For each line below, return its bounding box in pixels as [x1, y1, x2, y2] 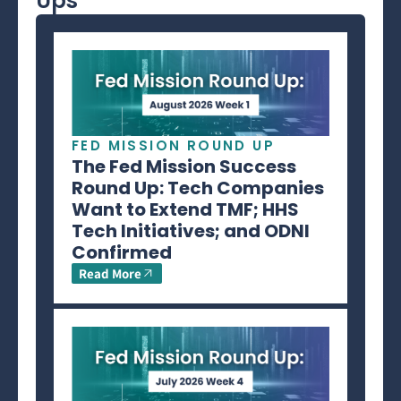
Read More [79, 264, 141, 282]
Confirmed [72, 239, 172, 265]
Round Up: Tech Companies [72, 175, 324, 200]
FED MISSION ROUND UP [72, 135, 275, 155]
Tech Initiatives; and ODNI [72, 218, 310, 243]
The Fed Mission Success [72, 153, 296, 179]
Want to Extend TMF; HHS [72, 196, 299, 222]
